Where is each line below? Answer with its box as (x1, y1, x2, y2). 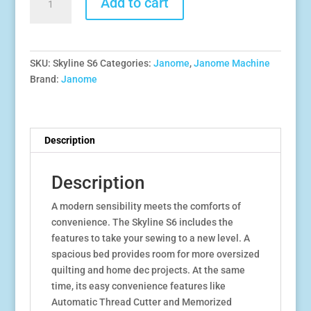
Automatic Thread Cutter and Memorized (51, 296, 232, 308)
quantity (28, 34, 66, 46)
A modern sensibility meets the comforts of (51, 200, 241, 212)
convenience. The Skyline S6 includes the (51, 216, 233, 228)
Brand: (29, 73, 61, 85)
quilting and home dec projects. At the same (51, 264, 245, 276)
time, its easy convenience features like (51, 280, 226, 292)
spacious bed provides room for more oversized (51, 248, 260, 260)
